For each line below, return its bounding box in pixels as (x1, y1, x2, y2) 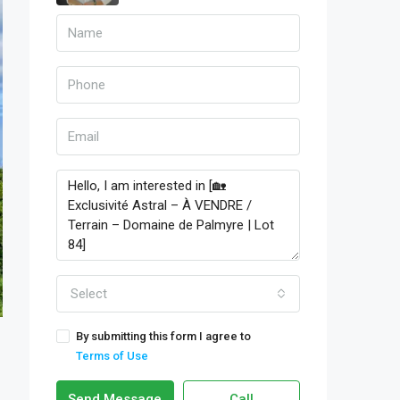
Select (71, 286, 107, 302)
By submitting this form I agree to (76, 329, 251, 343)
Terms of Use (76, 349, 148, 362)
